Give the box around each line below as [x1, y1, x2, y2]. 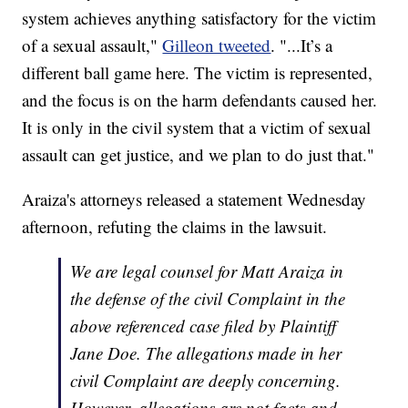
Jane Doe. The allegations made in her [70, 341, 342, 364]
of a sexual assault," [22, 33, 163, 56]
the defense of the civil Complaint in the [70, 286, 346, 310]
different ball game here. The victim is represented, [22, 60, 373, 84]
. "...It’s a [270, 33, 333, 56]
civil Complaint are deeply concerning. [70, 368, 342, 392]
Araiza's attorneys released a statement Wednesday [22, 187, 367, 210]
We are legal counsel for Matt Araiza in [70, 259, 344, 282]
